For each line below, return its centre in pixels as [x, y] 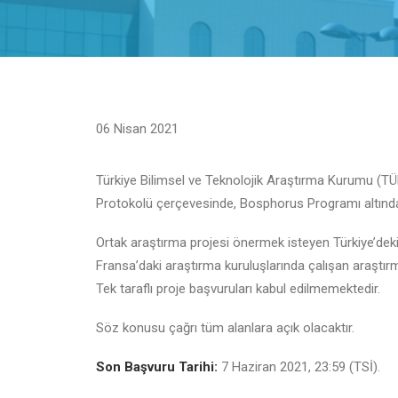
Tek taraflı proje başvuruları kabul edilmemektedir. [238, 289]
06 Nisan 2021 [137, 129]
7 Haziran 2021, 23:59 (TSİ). [299, 367]
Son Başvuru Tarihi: [157, 367]
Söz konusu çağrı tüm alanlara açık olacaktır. [225, 328]
